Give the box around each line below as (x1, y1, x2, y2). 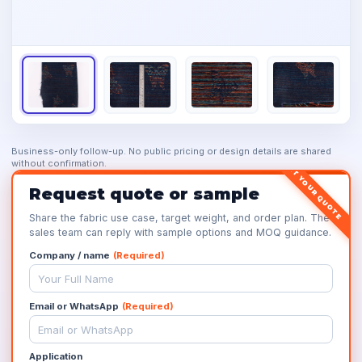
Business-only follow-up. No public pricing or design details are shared (11, 145, 331, 157)
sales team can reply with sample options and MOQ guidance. (29, 226, 331, 238)
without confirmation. (11, 158, 107, 169)
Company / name (29, 250, 110, 261)
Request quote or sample (29, 184, 259, 204)
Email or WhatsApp (29, 301, 119, 312)
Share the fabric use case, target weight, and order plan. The (29, 212, 330, 224)
